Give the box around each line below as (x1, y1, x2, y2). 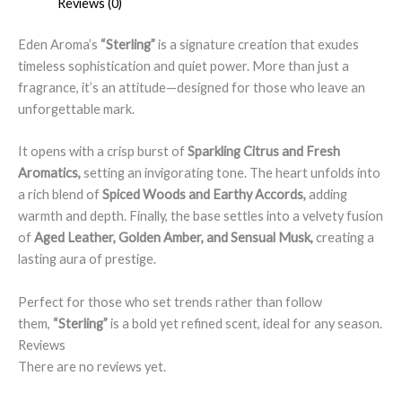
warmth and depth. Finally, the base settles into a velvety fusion (18, 208, 383, 224)
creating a (313, 230, 374, 246)
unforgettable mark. (18, 100, 135, 117)
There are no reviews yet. (18, 358, 166, 374)
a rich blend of (18, 187, 102, 203)
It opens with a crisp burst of (18, 144, 188, 160)
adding (306, 187, 347, 203)
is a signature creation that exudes (155, 36, 359, 52)
